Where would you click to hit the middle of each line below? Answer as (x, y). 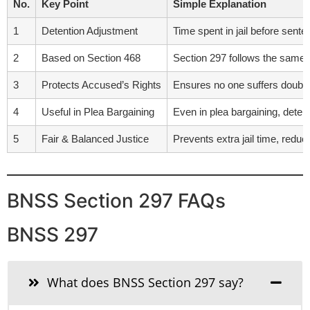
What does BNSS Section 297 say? (144, 283)
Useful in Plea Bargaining (98, 112)
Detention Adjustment (90, 31)
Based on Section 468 (91, 58)
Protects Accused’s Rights (101, 85)
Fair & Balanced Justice (95, 139)
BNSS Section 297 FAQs (116, 201)
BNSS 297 (53, 235)
